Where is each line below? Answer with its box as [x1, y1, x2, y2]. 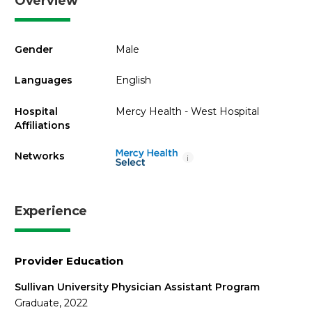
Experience [15, 203, 87, 219]
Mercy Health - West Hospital [115, 104, 259, 118]
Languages [15, 74, 72, 86]
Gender [15, 42, 53, 56]
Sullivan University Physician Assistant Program [15, 281, 260, 293]
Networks [15, 150, 65, 162]
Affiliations [15, 118, 70, 132]
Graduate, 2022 [15, 297, 88, 309]
